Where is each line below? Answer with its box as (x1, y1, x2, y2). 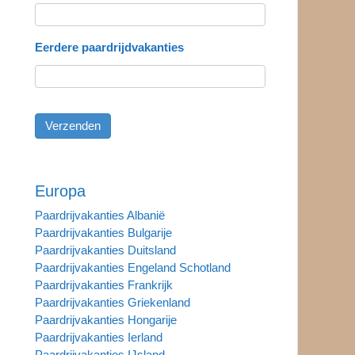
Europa (34, 181, 86, 200)
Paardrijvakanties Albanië (34, 208, 165, 222)
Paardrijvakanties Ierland (34, 330, 162, 344)
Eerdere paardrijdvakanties (34, 40, 184, 54)
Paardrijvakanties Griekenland (34, 295, 190, 309)
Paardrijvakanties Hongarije (34, 312, 177, 326)
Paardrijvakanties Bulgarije (34, 225, 172, 239)
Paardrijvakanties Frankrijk (34, 277, 173, 292)
